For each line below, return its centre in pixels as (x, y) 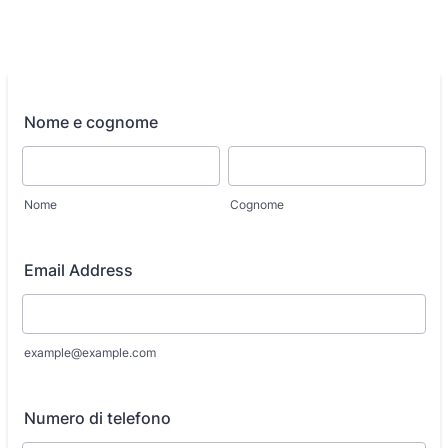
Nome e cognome (91, 122)
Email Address (78, 270)
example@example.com (90, 352)
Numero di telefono (97, 418)
